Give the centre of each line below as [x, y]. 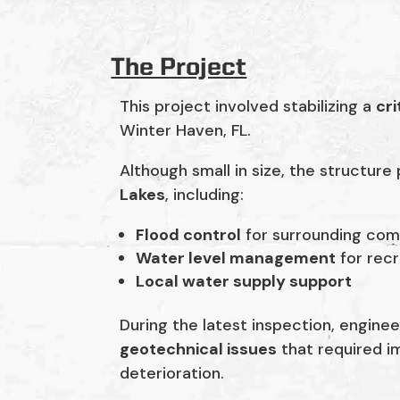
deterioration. [172, 373]
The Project [179, 69]
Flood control [189, 234]
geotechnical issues [199, 349]
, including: [205, 194]
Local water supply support [244, 281]
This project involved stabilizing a [248, 106]
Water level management [236, 258]
